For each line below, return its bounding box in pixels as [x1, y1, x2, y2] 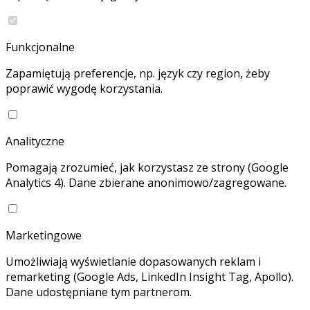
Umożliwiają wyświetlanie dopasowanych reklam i [6, 253, 261, 269]
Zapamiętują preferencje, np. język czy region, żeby [6, 65, 270, 81]
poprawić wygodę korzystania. [6, 80, 163, 96]
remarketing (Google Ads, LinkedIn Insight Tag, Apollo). [6, 268, 293, 284]
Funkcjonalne [6, 39, 75, 55]
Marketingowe [6, 227, 82, 243]
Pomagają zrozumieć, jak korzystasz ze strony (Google [6, 159, 289, 175]
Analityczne [6, 133, 64, 149]
